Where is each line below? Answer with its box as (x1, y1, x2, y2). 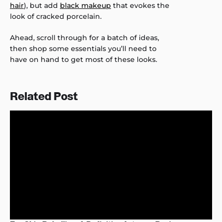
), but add (24, 1, 60, 10)
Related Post (10, 90, 78, 103)
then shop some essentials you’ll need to (10, 44, 157, 54)
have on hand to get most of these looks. (10, 55, 157, 64)
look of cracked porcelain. (10, 12, 102, 21)
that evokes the (111, 1, 169, 10)
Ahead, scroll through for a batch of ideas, (10, 33, 159, 43)
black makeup (60, 1, 111, 10)
